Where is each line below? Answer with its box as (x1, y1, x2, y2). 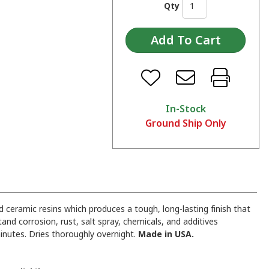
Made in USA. (138, 228, 194, 240)
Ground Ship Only (145, 116, 226, 130)
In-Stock (165, 102, 206, 116)
